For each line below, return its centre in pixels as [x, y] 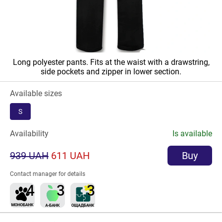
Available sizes [36, 93]
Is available [192, 134]
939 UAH [29, 156]
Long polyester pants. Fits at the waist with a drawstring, [111, 62]
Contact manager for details [48, 174]
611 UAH [70, 156]
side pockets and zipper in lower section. [111, 72]
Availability [29, 134]
